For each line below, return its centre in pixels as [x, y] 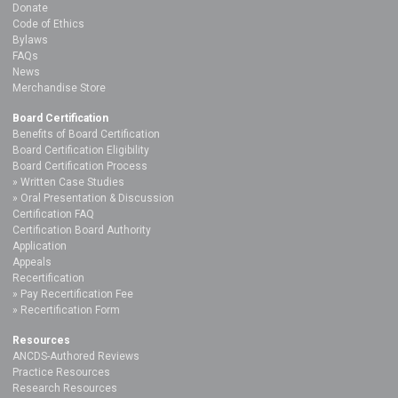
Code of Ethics [48, 24]
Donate [30, 8]
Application [40, 247]
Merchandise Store [59, 88]
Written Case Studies [72, 183]
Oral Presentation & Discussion [97, 199]
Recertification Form [70, 310]
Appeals [32, 263]
